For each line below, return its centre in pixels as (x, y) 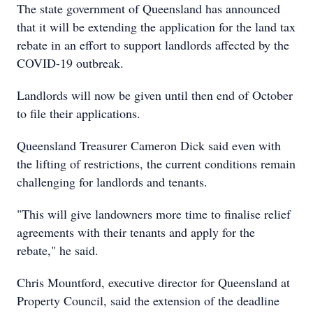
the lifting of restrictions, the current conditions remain (156, 163)
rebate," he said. (58, 250)
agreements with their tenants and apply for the (136, 232)
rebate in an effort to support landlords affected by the (153, 45)
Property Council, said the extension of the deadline (148, 300)
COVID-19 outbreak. (70, 63)
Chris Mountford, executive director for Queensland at (153, 282)
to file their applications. (79, 113)
